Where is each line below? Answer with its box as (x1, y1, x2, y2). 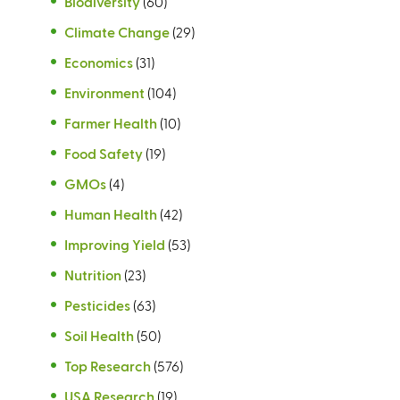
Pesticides (64, 296, 130, 313)
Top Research (64, 356, 151, 374)
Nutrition (64, 265, 121, 283)
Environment (64, 83, 145, 101)
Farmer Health (64, 113, 157, 131)
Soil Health (64, 326, 134, 344)
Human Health (64, 204, 157, 222)
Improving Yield (64, 235, 165, 253)
